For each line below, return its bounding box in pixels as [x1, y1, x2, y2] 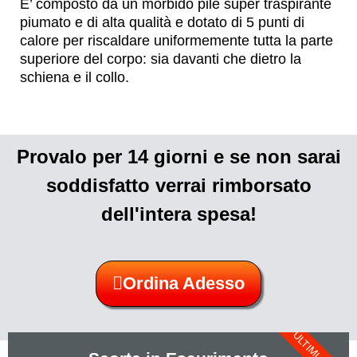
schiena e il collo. [20, 69, 129, 85]
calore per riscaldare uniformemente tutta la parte [20, 32, 333, 49]
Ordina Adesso [123, 273, 245, 293]
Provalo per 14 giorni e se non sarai [16, 145, 341, 167]
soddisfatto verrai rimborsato [45, 174, 312, 196]
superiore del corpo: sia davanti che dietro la [20, 50, 301, 67]
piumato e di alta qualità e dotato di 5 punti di [20, 14, 304, 30]
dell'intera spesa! [100, 202, 257, 225]
